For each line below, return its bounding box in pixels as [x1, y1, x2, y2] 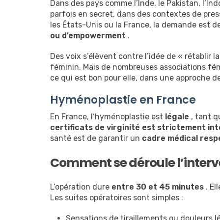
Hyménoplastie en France [50, 92, 196, 108]
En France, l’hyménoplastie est [50, 112, 165, 122]
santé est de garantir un [50, 134, 142, 143]
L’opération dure [50, 182, 111, 192]
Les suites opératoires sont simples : [50, 193, 183, 203]
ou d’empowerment [50, 31, 126, 41]
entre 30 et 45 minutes [111, 182, 204, 192]
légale [165, 112, 189, 122]
